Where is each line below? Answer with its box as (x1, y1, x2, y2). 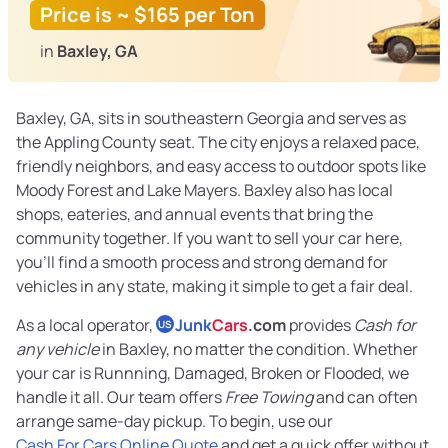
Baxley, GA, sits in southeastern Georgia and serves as (16, 107, 406, 130)
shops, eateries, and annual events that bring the (16, 203, 373, 226)
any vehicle (16, 338, 99, 361)
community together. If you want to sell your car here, (16, 227, 403, 250)
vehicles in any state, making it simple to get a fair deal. (16, 275, 413, 298)
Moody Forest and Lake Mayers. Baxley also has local (16, 179, 393, 202)
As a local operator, (16, 314, 156, 337)
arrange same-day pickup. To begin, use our (16, 410, 333, 433)
